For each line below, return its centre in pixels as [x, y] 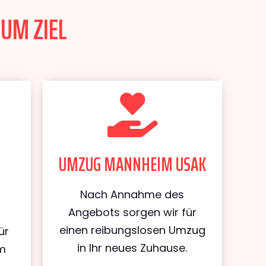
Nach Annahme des [132, 194]
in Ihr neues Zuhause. [132, 248]
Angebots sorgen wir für [132, 212]
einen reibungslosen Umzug [132, 230]
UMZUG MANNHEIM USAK [132, 164]
